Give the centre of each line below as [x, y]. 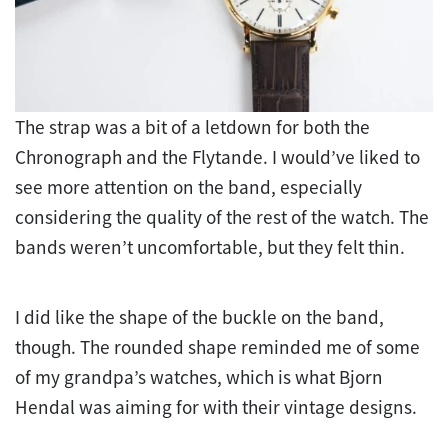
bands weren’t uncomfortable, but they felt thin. [210, 246]
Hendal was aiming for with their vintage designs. [216, 406]
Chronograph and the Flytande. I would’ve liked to [217, 156]
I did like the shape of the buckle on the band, [199, 316]
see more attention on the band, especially [188, 186]
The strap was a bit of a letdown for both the [192, 126]
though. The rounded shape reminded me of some [217, 346]
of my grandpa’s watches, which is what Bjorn [199, 376]
